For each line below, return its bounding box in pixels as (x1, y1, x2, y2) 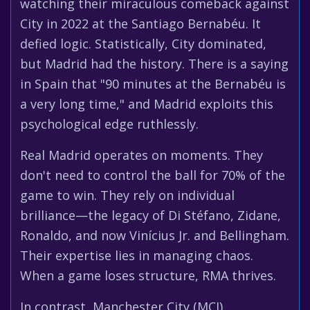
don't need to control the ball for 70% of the (20, 167, 285, 183)
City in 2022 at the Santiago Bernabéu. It (20, 15, 261, 32)
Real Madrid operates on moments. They (20, 147, 263, 163)
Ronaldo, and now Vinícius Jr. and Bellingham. (20, 227, 289, 244)
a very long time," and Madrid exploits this (20, 95, 273, 112)
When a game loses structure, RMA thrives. (20, 267, 276, 284)
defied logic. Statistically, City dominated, (20, 35, 266, 52)
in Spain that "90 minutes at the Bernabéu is (20, 75, 286, 92)
